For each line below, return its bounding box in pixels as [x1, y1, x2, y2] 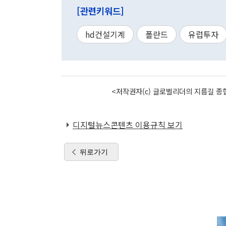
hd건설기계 [85, 28, 125, 40]
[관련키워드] [77, 5, 124, 17]
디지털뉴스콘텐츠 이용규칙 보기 [73, 119, 183, 131]
